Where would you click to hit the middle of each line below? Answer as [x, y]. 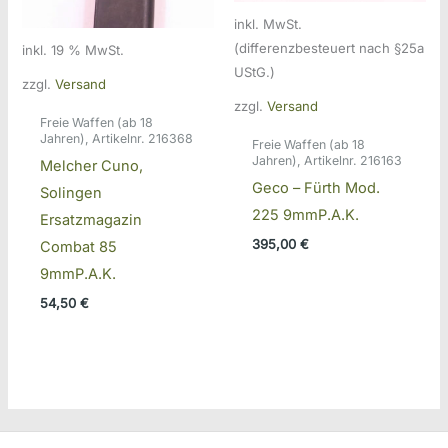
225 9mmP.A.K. [305, 215]
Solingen [70, 193]
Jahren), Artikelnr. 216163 [326, 160]
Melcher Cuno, [91, 166]
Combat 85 [78, 247]
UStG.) [254, 71]
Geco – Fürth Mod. [315, 188]
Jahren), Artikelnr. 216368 [116, 138]
